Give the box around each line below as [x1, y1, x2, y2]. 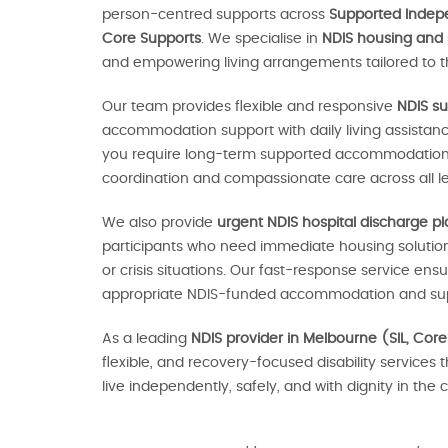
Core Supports [102, 32, 201, 46]
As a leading [102, 332, 191, 346]
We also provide [102, 216, 217, 230]
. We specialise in [201, 32, 322, 46]
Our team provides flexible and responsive [102, 100, 397, 114]
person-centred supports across [102, 8, 329, 22]
